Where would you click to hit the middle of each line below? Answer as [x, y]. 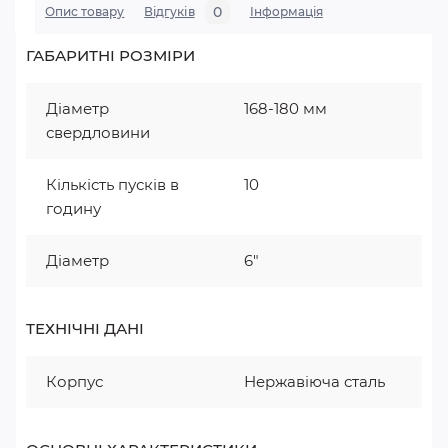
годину [73, 208]
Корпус [74, 381]
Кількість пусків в [112, 184]
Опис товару [85, 11]
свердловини [98, 132]
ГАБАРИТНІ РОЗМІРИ [110, 55]
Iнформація [286, 11]
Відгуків [169, 11]
